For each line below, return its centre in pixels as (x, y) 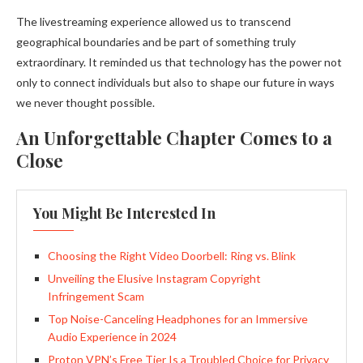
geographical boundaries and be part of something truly (156, 42)
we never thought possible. (85, 102)
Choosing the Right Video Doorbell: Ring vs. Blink (172, 256)
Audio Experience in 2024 (112, 337)
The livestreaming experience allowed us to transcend (154, 21)
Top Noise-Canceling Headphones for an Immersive (178, 319)
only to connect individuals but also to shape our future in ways (175, 82)
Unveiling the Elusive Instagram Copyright (154, 278)
